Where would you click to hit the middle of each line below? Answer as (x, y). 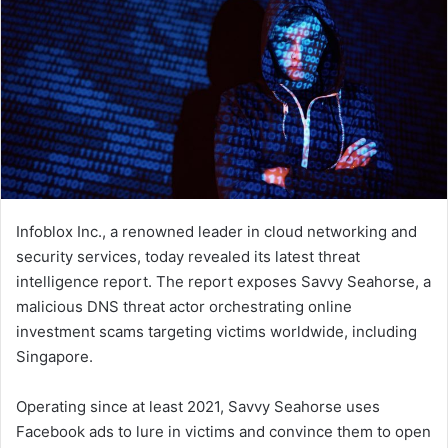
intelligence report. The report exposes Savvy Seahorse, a (223, 282)
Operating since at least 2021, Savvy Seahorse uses (198, 407)
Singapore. (54, 357)
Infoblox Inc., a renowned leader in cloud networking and (216, 232)
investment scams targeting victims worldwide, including (216, 332)
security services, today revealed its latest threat (188, 257)
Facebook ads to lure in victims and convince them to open (223, 432)
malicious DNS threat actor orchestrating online (184, 307)
